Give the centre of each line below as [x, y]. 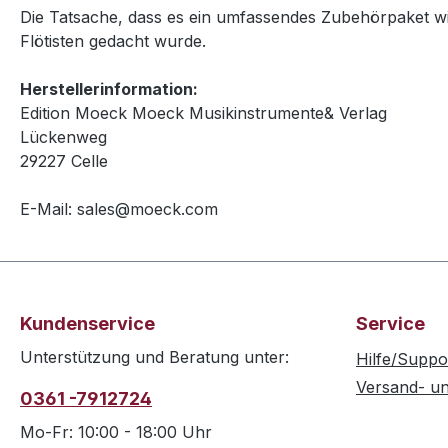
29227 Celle [64, 161]
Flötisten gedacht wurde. [113, 41]
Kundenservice [87, 324]
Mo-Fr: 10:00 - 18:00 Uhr [116, 432]
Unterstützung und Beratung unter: [154, 357]
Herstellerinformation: [109, 89]
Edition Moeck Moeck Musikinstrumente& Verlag [203, 113]
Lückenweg [63, 137]
